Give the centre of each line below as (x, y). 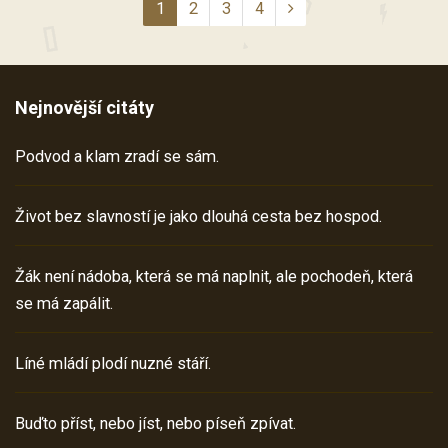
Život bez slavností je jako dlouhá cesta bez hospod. (198, 217)
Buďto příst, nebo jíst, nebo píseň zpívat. (155, 424)
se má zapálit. (64, 304)
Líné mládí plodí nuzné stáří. (113, 364)
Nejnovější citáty (84, 108)
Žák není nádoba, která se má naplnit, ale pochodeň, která (214, 277)
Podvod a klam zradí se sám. (117, 157)
